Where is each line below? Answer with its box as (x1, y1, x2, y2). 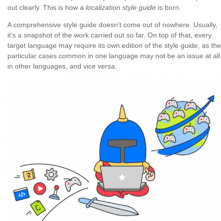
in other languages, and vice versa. (7, 62, 117, 71)
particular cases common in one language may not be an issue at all (7, 52, 220, 60)
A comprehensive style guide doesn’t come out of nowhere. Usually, (7, 21, 218, 29)
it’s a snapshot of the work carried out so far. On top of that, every (7, 31, 212, 39)
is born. (156, 3, 181, 12)
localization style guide (86, 3, 156, 12)
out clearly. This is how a (7, 3, 86, 12)
